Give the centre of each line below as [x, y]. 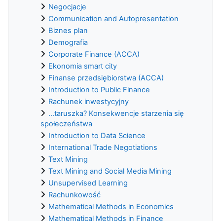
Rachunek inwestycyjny [89, 101]
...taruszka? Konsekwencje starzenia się [116, 113]
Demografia [68, 42]
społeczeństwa [66, 124]
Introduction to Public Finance [99, 90]
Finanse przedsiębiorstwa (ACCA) [106, 78]
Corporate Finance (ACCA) [94, 54]
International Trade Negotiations [103, 147]
